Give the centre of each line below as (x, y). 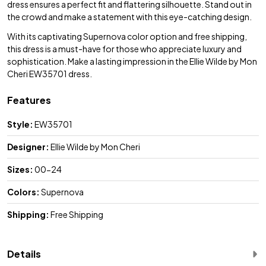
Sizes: (20, 169)
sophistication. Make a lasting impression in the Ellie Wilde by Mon (132, 61)
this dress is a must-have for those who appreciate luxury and (124, 48)
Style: (20, 124)
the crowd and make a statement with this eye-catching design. (129, 16)
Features (29, 100)
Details (24, 254)
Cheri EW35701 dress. (50, 73)
